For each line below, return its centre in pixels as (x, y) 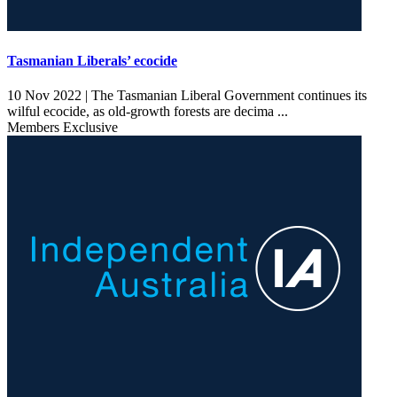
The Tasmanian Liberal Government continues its (227, 96)
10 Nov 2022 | (47, 96)
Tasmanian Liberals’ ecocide (92, 61)
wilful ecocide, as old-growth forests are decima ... (149, 112)
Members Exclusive (62, 128)
